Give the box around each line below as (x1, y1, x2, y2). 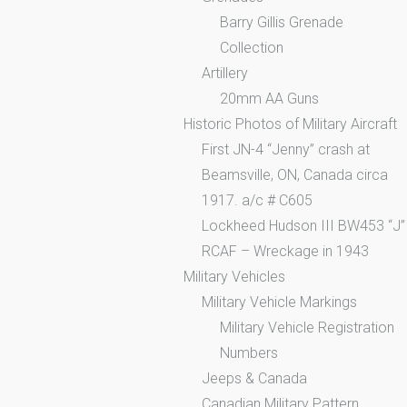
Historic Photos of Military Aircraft (184, 114, 397, 133)
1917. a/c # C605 (202, 191, 313, 209)
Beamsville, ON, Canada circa (202, 165, 388, 184)
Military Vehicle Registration (220, 318, 394, 336)
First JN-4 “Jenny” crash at (202, 140, 370, 158)
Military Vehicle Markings (202, 293, 357, 311)
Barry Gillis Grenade (220, 13, 343, 31)
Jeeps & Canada (202, 369, 307, 387)
